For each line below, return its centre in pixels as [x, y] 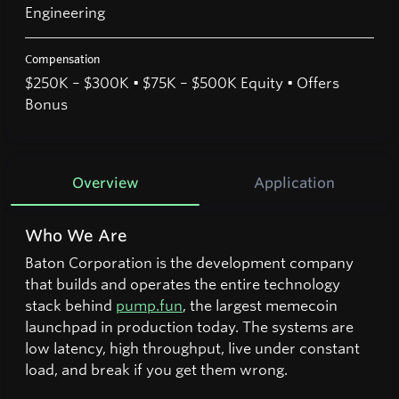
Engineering [65, 12]
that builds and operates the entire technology [183, 283]
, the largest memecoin [260, 305]
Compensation [62, 59]
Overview [105, 183]
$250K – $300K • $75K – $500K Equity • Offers [182, 83]
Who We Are [76, 236]
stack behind [70, 305]
